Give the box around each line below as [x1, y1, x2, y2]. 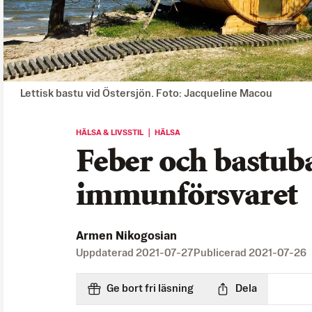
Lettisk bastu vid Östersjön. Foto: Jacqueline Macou [20, 88, 272, 99]
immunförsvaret [76, 180, 298, 212]
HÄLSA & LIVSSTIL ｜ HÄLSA [76, 128, 180, 137]
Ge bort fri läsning [107, 283, 194, 294]
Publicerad [194, 247, 249, 258]
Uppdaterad [76, 247, 136, 258]
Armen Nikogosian [76, 230, 177, 242]
